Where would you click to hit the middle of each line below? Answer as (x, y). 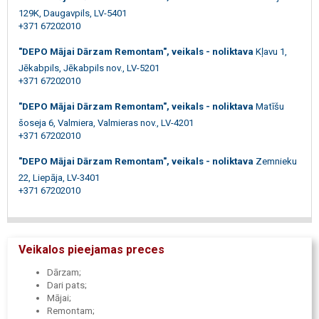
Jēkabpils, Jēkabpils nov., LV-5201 (89, 68)
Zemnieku (276, 161)
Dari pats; (67, 285)
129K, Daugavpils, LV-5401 (73, 13)
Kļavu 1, (271, 51)
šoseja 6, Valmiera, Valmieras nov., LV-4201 (106, 122)
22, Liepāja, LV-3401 (59, 177)
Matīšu (270, 106)
